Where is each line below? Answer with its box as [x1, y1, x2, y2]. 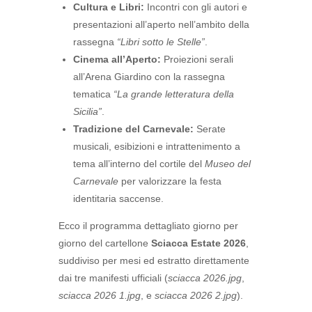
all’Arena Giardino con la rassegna [73, 71, 225, 82]
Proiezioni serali [161, 54, 233, 65]
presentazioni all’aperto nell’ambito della [73, 19, 249, 30]
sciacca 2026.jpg [168, 272, 242, 283]
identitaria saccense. [73, 193, 164, 204]
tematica [73, 88, 114, 100]
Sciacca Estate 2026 [151, 237, 246, 249]
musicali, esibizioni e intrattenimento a [73, 141, 240, 152]
